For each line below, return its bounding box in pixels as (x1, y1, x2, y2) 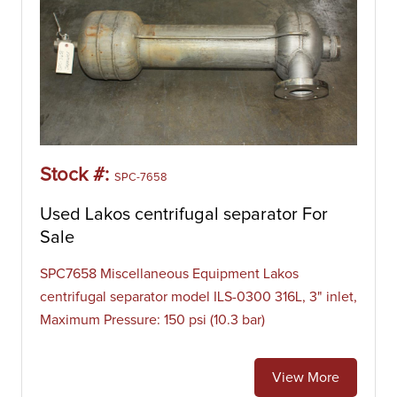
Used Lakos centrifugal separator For (40, 206, 328, 223)
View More (272, 370, 339, 385)
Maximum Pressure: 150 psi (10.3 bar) (40, 313, 265, 327)
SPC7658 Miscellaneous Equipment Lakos (40, 267, 299, 281)
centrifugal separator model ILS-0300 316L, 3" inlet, (40, 290, 357, 304)
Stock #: (40, 166, 114, 185)
